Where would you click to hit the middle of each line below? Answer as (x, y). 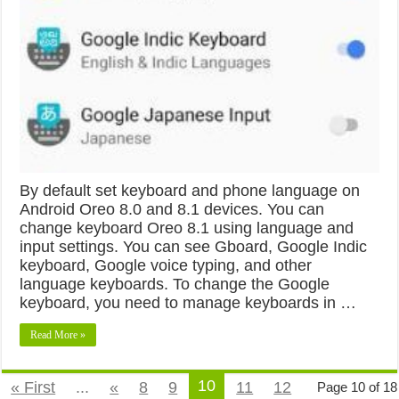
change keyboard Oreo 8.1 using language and (187, 228)
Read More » (58, 334)
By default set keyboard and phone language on (190, 190)
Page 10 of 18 (357, 387)
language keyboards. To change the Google (175, 284)
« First (33, 387)
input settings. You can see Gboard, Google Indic (194, 246)
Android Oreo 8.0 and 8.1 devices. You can (172, 209)
